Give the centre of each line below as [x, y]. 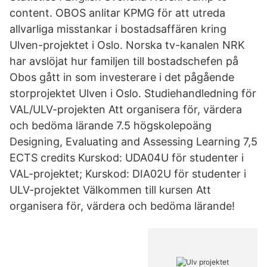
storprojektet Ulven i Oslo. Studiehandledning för [133, 93]
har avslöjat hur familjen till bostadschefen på [124, 61]
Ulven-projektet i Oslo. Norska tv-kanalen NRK [127, 45]
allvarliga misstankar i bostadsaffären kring [118, 29]
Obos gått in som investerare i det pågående [122, 77]
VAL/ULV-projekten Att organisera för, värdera [126, 109]
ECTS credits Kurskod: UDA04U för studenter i [127, 158]
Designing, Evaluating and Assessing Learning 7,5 [133, 142]
